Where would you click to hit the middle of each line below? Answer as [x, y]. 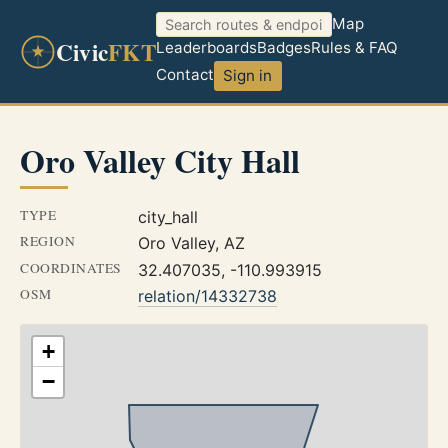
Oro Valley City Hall [160, 161]
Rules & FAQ [354, 48]
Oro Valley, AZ [191, 243]
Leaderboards [206, 48]
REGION [48, 241]
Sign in [248, 76]
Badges [283, 48]
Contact [184, 75]
